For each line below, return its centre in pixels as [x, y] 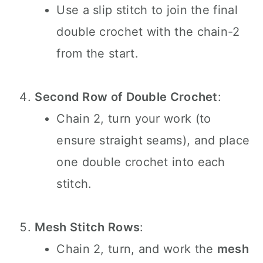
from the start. [97, 53]
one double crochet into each [141, 162]
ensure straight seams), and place [153, 140]
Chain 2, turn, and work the [137, 249]
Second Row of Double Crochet [126, 97]
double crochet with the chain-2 [148, 32]
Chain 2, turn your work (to [134, 119]
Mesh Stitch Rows [87, 227]
